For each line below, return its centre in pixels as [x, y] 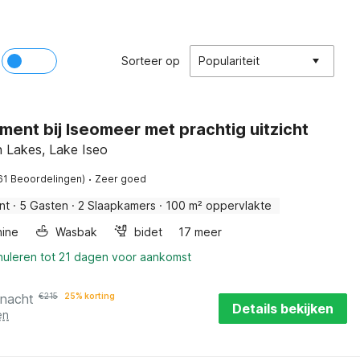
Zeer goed [121, 179]
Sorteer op [151, 61]
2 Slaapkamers [117, 205]
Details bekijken [282, 309]
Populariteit [229, 61]
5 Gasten [44, 205]
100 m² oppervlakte [219, 205]
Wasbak [76, 232]
